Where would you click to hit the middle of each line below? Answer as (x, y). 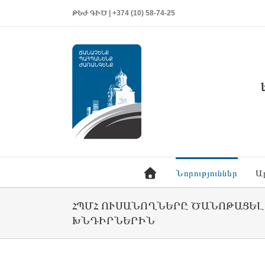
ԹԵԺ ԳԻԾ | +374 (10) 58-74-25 (124, 13)
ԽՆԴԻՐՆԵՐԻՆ (114, 220)
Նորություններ (206, 173)
